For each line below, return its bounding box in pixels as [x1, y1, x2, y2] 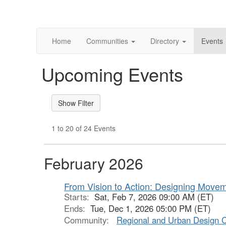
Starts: [64, 191, 94, 203]
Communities [86, 36, 128, 46]
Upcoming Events [41, 61, 183, 87]
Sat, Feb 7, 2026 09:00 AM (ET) [94, 191, 214, 203]
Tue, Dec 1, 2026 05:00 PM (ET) [90, 202, 211, 214]
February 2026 [44, 152, 143, 174]
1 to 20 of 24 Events [51, 123, 116, 133]
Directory [150, 36, 179, 46]
